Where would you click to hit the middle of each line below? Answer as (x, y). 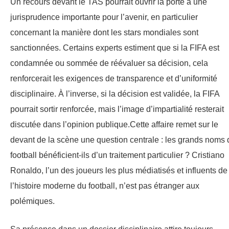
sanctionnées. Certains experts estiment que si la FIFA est (115, 48)
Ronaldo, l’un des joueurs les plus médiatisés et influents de (119, 170)
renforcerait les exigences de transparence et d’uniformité (114, 78)
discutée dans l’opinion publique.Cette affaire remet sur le (114, 124)
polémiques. (32, 201)
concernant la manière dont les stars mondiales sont (104, 32)
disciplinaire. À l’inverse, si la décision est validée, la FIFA (115, 94)
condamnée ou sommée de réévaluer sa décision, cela (109, 63)
